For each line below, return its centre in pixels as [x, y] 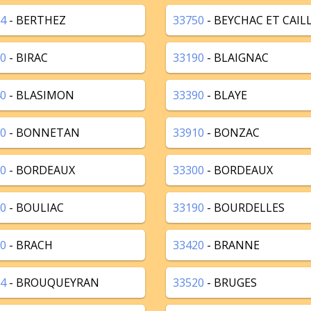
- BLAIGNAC [236, 58]
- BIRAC [27, 58]
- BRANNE [232, 245]
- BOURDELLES [244, 208]
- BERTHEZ [36, 20]
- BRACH [30, 245]
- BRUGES [230, 283]
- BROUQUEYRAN [53, 283]
